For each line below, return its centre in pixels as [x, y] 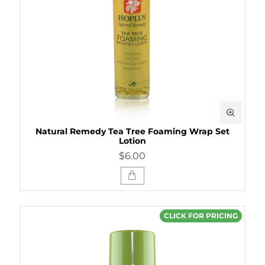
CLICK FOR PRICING [201, 215]
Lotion [132, 140]
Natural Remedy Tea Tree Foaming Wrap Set [132, 131]
